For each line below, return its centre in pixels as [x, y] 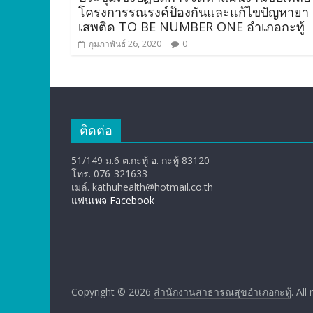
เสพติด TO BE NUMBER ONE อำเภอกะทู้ [191, 26]
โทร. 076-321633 [109, 173]
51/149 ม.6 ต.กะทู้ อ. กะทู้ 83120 [140, 160]
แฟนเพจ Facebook [113, 200]
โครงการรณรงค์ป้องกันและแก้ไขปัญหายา [194, 12]
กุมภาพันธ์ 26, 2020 [125, 43]
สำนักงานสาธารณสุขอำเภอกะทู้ [223, 291]
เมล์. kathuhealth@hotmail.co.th [142, 187]
